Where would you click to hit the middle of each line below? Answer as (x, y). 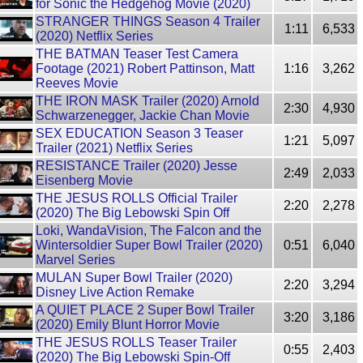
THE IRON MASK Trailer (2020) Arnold (147, 101)
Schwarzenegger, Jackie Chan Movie (143, 115)
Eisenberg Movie (84, 180)
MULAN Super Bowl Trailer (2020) (134, 278)
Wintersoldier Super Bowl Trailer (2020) (149, 245)
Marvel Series (75, 260)
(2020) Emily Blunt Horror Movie (128, 325)
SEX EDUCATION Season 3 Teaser (139, 133)
